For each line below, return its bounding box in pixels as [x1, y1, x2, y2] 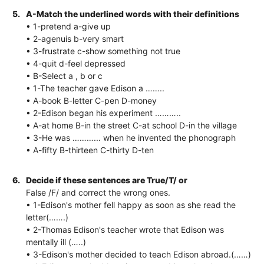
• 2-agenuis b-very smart [26, 33, 124, 44]
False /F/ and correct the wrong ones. [26, 187, 171, 197]
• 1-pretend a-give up [26, 21, 111, 31]
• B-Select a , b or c [26, 70, 103, 81]
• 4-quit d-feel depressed [26, 58, 126, 68]
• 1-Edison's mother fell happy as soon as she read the [26, 199, 236, 210]
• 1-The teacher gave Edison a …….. [26, 82, 165, 93]
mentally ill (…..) [26, 236, 87, 247]
